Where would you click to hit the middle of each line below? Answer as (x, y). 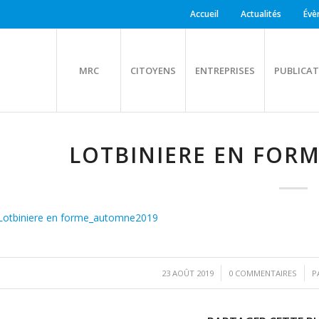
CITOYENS (153, 70)
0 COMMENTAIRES (262, 273)
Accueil (204, 14)
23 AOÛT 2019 (187, 273)
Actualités (261, 14)
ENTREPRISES (225, 70)
